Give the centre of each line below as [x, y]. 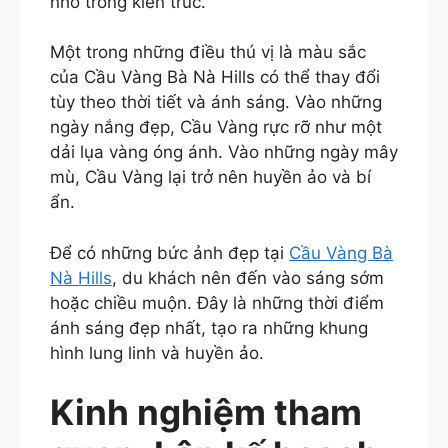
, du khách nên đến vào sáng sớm [248, 277]
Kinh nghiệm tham [206, 412]
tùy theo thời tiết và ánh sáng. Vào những [216, 102]
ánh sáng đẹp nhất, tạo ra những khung [209, 327]
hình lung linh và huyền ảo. [157, 352]
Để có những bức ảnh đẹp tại [169, 252]
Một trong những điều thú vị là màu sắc [208, 52]
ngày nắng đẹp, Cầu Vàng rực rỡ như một [216, 127]
